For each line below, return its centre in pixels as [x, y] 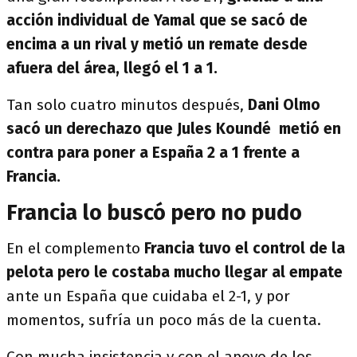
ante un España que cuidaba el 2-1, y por [148, 296]
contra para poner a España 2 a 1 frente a [153, 153]
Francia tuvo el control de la [245, 248]
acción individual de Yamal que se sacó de [157, 20]
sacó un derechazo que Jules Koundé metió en [174, 129]
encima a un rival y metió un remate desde [157, 44]
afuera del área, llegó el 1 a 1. [114, 68]
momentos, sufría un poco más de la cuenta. [166, 320]
